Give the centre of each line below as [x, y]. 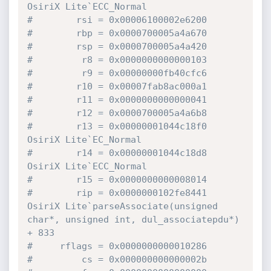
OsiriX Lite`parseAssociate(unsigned [122, 206]
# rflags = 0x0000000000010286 [117, 246]
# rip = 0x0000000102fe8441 [117, 193]
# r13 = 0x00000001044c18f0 [117, 126]
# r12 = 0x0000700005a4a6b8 [117, 113]
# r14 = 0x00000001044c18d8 [117, 153]
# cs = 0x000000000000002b [117, 260]
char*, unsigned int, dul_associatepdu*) [133, 220]
